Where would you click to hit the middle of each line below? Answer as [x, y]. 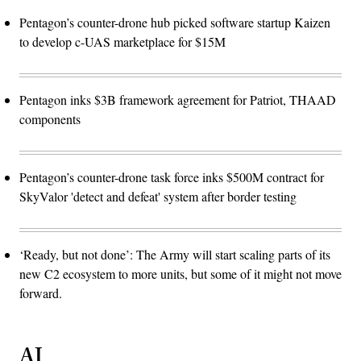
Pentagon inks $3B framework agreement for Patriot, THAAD [178, 99]
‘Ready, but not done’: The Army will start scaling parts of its [175, 254]
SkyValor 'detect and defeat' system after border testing [158, 196]
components [50, 118]
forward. [41, 293]
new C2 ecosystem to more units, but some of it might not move [180, 273]
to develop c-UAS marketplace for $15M [122, 41]
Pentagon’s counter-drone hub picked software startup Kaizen [175, 22]
